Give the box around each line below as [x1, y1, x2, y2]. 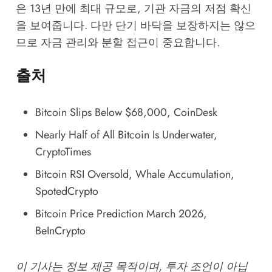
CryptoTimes [35, 144, 91, 160]
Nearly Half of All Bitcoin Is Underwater [35, 127, 214, 143]
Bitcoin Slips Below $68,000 [35, 104, 167, 121]
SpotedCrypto [35, 183, 98, 200]
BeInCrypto [35, 223, 86, 239]
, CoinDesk [166, 104, 217, 121]
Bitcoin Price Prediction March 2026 [35, 206, 203, 222]
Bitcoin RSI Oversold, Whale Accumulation [35, 166, 231, 183]
